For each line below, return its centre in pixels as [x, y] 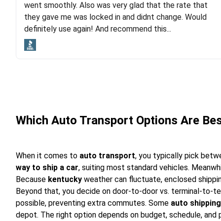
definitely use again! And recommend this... [98, 29]
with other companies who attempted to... [97, 35]
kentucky [65, 179]
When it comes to [48, 156]
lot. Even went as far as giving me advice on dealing [113, 23]
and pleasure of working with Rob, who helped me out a [120, 11]
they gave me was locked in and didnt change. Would [115, 17]
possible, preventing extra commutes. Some [93, 203]
